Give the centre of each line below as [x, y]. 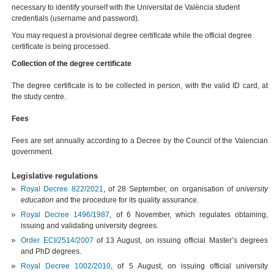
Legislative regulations [55, 176]
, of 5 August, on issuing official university [190, 266]
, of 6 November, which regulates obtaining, [189, 215]
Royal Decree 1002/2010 [66, 266]
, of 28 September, [137, 189]
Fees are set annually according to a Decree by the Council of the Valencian [140, 141]
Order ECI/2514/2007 [57, 241]
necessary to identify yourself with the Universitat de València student [126, 8]
